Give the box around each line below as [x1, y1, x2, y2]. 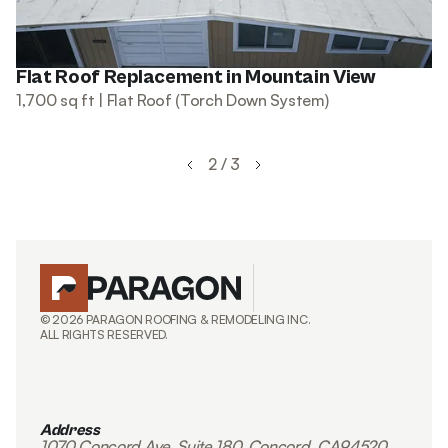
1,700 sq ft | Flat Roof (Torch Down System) [16, 89, 329, 110]
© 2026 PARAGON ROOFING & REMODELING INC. [40, 311, 311, 327]
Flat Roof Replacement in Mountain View [16, 65, 376, 89]
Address [40, 420, 100, 439]
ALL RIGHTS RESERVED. [40, 326, 168, 342]
